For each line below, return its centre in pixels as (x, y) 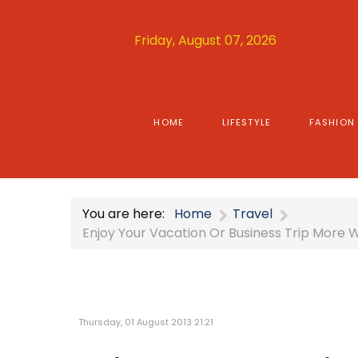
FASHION (332, 122)
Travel (253, 213)
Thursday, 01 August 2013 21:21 (146, 322)
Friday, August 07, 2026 (206, 40)
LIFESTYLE (246, 122)
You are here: (127, 213)
